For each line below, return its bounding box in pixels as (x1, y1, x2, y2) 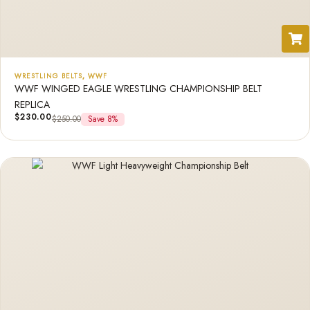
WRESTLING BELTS (15, 71, 82, 81)
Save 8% (87, 113, 118, 125)
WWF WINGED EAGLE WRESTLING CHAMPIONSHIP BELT (15, 82, 262, 95)
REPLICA (15, 98, 50, 111)
